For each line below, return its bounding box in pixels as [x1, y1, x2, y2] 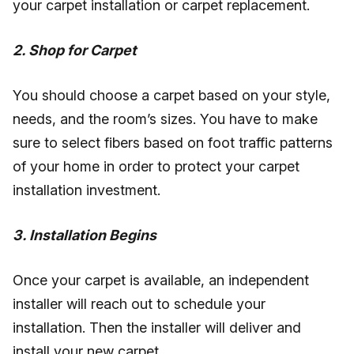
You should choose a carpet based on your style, [13, 87, 330, 104]
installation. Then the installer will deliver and [13, 319, 301, 336]
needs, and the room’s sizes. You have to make [13, 111, 318, 127]
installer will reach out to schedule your [13, 296, 265, 312]
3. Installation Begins [13, 227, 156, 243]
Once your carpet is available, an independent [13, 272, 309, 288]
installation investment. [13, 182, 160, 198]
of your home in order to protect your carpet [13, 158, 299, 175]
